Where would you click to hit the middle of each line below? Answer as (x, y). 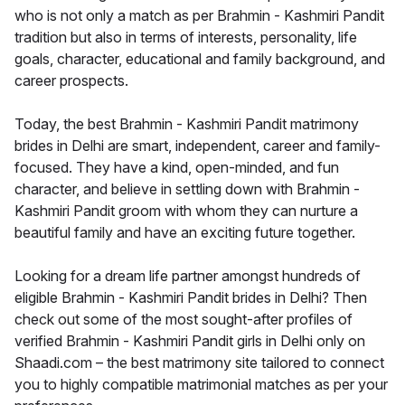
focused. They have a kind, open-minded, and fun (177, 167)
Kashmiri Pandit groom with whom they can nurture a (186, 210)
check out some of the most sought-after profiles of (184, 319)
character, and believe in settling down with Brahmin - (187, 188)
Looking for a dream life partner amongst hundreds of (188, 275)
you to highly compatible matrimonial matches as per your (201, 384)
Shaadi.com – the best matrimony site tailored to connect (199, 362)
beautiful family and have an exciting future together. (185, 232)
